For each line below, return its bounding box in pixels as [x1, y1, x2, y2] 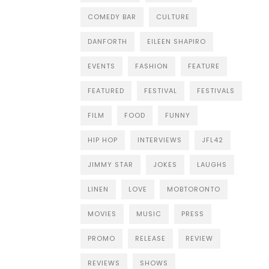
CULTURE [156, 11, 190, 22]
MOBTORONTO [166, 184, 220, 194]
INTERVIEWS [137, 134, 182, 145]
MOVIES [87, 208, 116, 219]
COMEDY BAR [87, 11, 136, 22]
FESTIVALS [196, 85, 235, 95]
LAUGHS [196, 159, 227, 169]
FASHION [134, 61, 168, 71]
